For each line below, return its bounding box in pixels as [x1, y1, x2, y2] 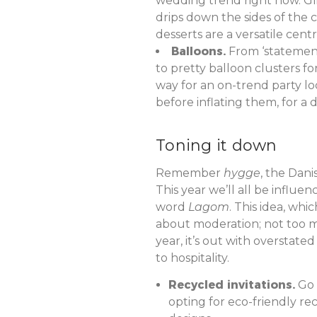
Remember [156, 166, 224, 180]
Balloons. [171, 44, 226, 58]
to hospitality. [156, 250, 229, 265]
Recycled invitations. [168, 277, 295, 292]
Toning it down [156, 135, 277, 155]
